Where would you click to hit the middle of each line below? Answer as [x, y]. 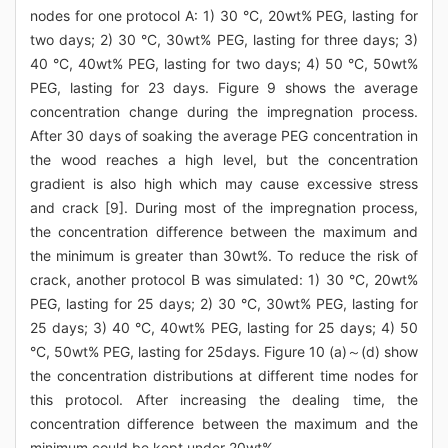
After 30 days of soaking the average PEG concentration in [224, 135]
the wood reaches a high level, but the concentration [224, 159]
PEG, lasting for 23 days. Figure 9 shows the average [224, 87]
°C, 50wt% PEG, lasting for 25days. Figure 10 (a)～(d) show [224, 351]
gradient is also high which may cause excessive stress [224, 183]
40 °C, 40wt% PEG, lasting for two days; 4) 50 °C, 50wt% [224, 63]
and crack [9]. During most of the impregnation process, [224, 207]
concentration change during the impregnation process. [224, 111]
